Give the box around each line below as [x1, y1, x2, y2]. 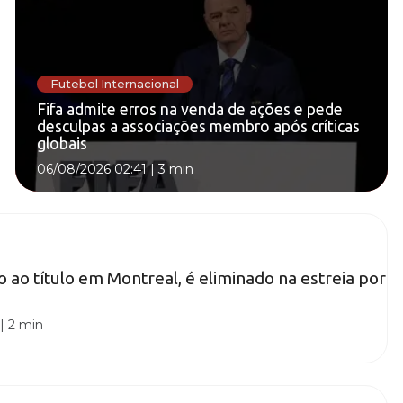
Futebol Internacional [50, 76, 179, 91]
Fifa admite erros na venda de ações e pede [37, 101, 343, 119]
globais [37, 135, 87, 153]
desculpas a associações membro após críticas [37, 118, 360, 136]
